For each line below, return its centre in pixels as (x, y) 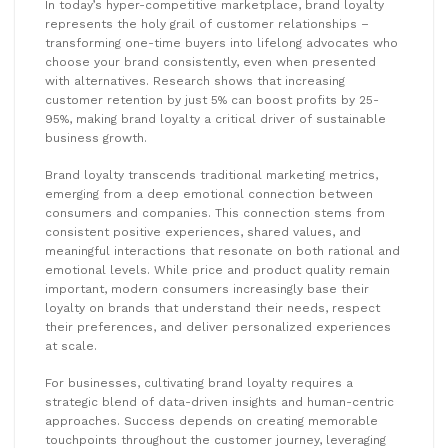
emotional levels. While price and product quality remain (217, 270)
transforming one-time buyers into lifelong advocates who (221, 43)
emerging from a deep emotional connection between (209, 194)
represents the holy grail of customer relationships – (207, 24)
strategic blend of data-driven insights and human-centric (219, 402)
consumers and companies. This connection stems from (215, 213)
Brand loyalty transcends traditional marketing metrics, (211, 175)
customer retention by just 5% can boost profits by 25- (212, 100)
